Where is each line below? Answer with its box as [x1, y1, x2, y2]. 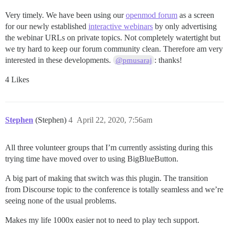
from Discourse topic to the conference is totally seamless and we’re [5, 185, 223, 194]
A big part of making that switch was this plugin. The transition [5, 173, 208, 182]
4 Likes [5, 75, 29, 84]
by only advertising [153, 21, 217, 31]
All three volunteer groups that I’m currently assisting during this [5, 143, 213, 152]
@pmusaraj [116, 56, 152, 64]
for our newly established [5, 21, 88, 31]
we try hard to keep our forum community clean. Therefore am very [5, 44, 223, 53]
